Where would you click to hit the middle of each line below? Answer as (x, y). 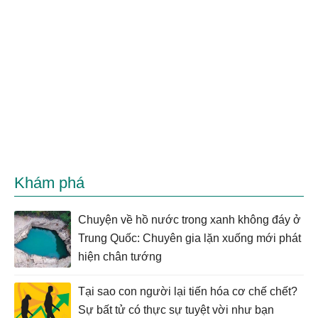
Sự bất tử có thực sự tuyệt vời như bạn (176, 310)
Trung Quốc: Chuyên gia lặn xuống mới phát (190, 238)
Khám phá (49, 183)
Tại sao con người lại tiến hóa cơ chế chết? (188, 291)
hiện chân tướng (120, 257)
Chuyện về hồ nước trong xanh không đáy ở (190, 220)
